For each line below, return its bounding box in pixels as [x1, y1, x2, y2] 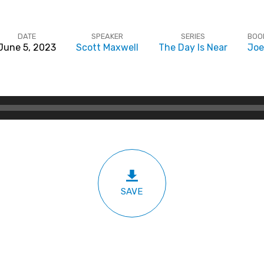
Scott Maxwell [75, 42, 138, 53]
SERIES [180, 32, 205, 41]
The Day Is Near [158, 42, 227, 53]
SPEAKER [91, 32, 123, 41]
